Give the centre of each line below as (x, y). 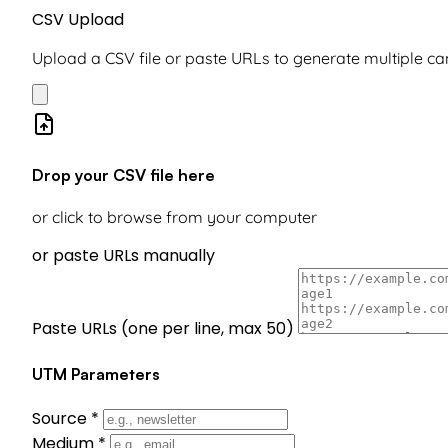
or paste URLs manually (123, 256)
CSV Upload (78, 19)
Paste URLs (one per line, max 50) (163, 329)
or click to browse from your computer (174, 217)
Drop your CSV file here (123, 175)
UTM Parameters (96, 373)
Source (61, 418)
